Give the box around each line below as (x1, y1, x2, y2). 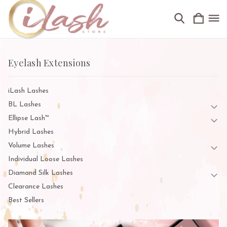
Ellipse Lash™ (8, 115, 49, 122)
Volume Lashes (8, 142, 54, 149)
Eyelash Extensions (8, 57, 91, 69)
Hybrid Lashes (8, 128, 54, 136)
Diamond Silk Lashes (8, 169, 73, 177)
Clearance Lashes (8, 183, 63, 191)
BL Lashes (8, 101, 41, 108)
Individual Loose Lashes (8, 156, 83, 163)
